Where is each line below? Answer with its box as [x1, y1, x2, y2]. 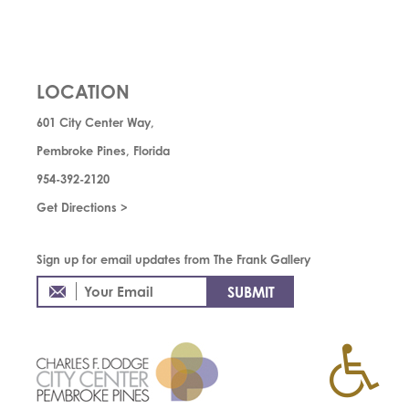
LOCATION [36, 80, 130, 103]
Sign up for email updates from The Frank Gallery [36, 252, 310, 267]
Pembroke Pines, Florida [36, 143, 170, 158]
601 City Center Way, [36, 115, 154, 130]
